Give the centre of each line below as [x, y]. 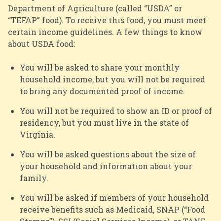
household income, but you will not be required [112, 79]
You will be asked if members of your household [114, 198]
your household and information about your [106, 166]
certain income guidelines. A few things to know [105, 32]
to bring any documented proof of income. [103, 91]
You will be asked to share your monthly [100, 68]
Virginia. [39, 135]
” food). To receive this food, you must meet [122, 20]
